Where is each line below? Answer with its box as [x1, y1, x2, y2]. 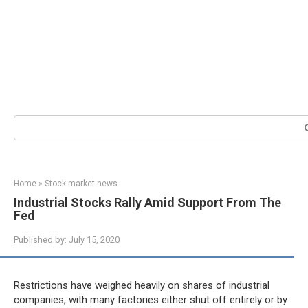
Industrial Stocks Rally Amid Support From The [14, 195, 281, 210]
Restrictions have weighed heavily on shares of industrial [14, 279, 269, 291]
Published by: [14, 234, 67, 245]
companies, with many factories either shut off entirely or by [14, 294, 287, 306]
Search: [13, 115, 47, 128]
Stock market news [45, 179, 118, 188]
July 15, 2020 [69, 234, 120, 245]
